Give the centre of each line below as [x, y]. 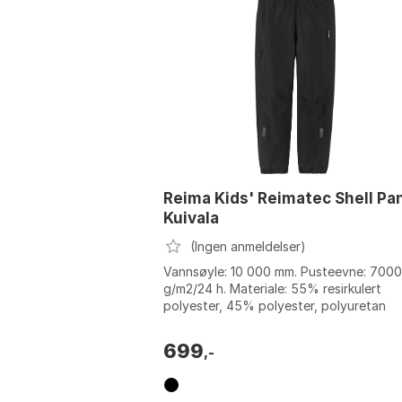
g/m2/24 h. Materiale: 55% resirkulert [272, 288]
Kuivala [191, 218]
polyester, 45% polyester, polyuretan [275, 305]
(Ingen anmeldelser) [248, 246]
